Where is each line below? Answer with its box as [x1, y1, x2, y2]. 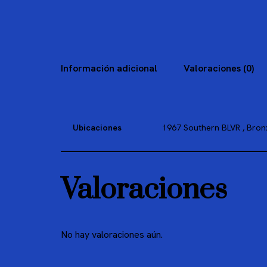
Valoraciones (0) [184, 62, 254, 75]
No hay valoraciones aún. [61, 228, 163, 241]
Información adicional [61, 62, 157, 75]
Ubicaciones [73, 122, 122, 133]
